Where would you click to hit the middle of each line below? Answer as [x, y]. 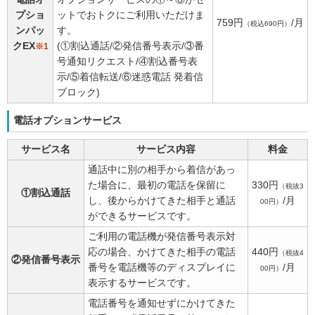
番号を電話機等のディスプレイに [162, 267]
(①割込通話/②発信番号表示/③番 [130, 46]
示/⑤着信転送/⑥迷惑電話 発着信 [130, 77]
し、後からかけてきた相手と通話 [162, 200]
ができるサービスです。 [142, 216]
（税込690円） [267, 23]
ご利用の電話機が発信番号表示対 [162, 236]
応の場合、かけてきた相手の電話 [162, 252]
